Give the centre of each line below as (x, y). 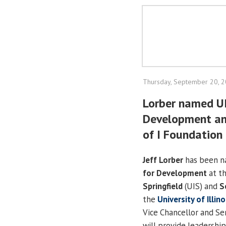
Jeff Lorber (163, 160)
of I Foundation (183, 134)
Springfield (163, 186)
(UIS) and (201, 186)
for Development (175, 173)
